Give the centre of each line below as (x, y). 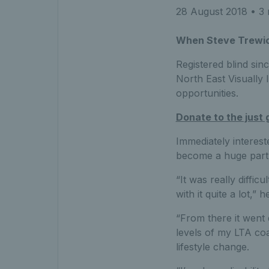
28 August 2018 (211, 11)
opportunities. (207, 93)
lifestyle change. (212, 246)
